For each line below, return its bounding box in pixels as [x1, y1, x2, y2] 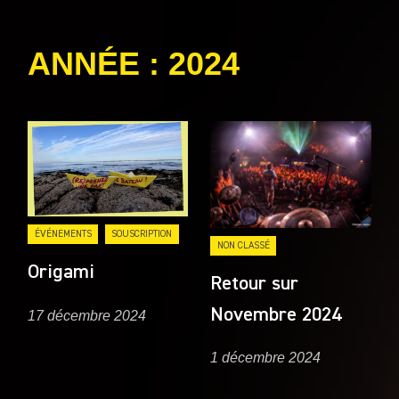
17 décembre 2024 [28, 307, 147, 323]
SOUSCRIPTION [111, 229, 173, 240]
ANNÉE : [28, 45, 169, 83]
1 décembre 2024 [210, 350, 322, 366]
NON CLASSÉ [216, 240, 270, 250]
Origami [28, 263, 95, 283]
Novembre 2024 [210, 305, 342, 325]
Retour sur [210, 273, 299, 294]
